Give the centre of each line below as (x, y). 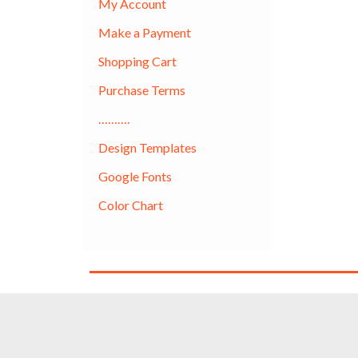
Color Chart (130, 205)
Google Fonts (135, 176)
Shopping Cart (137, 61)
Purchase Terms (141, 89)
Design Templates (147, 147)
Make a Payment (144, 32)
